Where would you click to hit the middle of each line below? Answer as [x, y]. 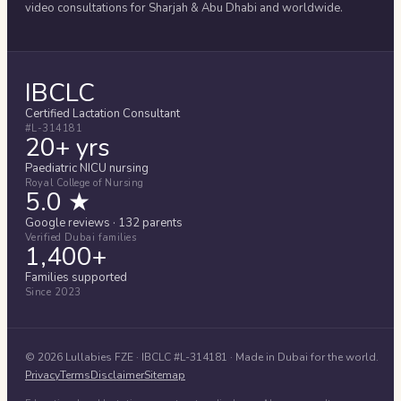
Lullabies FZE [99, 357]
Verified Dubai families [81, 237]
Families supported [76, 277]
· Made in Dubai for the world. [303, 357]
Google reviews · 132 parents [104, 222]
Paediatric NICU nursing [87, 168]
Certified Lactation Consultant [102, 113]
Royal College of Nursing [85, 183]
